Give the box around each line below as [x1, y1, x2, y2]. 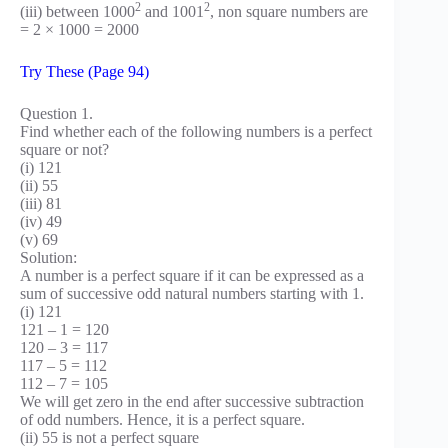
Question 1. [20, 104, 93, 122]
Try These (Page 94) [20, 62, 149, 80]
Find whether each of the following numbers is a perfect [20, 122, 372, 140]
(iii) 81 [20, 194, 62, 212]
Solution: [20, 248, 77, 266]
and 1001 [141, 2, 204, 20]
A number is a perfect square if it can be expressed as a [20, 266, 364, 284]
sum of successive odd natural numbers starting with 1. [20, 284, 364, 302]
